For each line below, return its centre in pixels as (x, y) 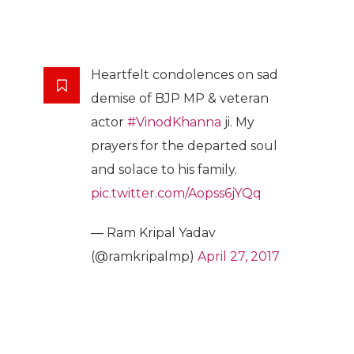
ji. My (238, 122)
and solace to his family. (164, 170)
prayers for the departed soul (184, 146)
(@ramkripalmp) (144, 257)
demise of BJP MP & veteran (180, 99)
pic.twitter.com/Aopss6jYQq (176, 194)
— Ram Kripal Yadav (153, 233)
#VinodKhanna (174, 122)
